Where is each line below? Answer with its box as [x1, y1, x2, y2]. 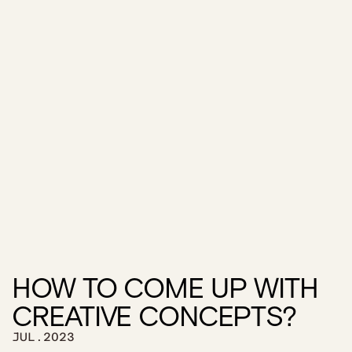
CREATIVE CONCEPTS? [12, 299, 296, 332]
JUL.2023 [12, 329, 75, 343]
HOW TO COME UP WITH [12, 270, 318, 304]
